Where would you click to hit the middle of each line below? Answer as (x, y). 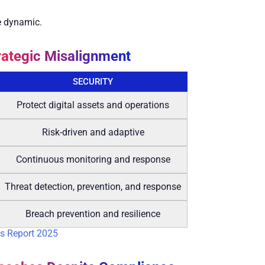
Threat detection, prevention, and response (93, 186)
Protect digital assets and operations (93, 105)
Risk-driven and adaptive (93, 132)
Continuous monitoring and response (93, 159)
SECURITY (93, 81)
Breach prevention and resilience (93, 214)
